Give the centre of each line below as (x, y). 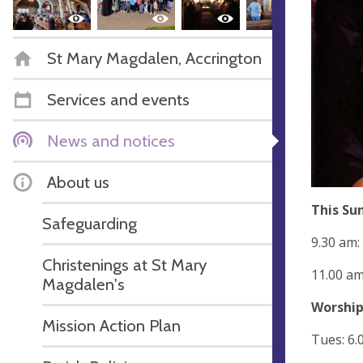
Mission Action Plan (111, 325)
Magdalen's (83, 284)
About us (78, 181)
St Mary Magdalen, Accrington (154, 58)
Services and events (118, 99)
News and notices (111, 140)
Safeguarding (90, 223)
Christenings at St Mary (124, 264)
